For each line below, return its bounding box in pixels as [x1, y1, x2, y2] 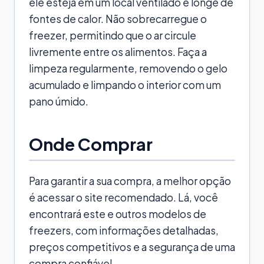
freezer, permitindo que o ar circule [29, 28, 196, 42]
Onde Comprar [29, 133, 153, 154]
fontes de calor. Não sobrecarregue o [29, 12, 207, 25]
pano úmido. [29, 94, 88, 108]
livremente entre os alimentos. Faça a [29, 45, 207, 58]
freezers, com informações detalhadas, [29, 223, 219, 237]
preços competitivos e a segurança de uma [29, 240, 235, 253]
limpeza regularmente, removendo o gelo [29, 61, 227, 75]
